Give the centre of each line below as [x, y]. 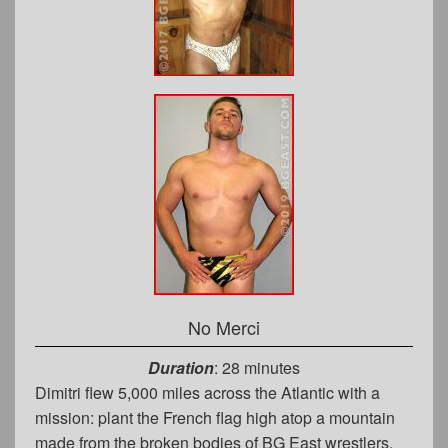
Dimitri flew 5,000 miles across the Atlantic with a [207, 392]
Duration [181, 367]
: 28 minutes [257, 367]
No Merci [224, 326]
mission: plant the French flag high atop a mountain [215, 417]
